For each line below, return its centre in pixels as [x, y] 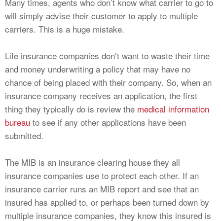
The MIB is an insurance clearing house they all [92, 162]
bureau [18, 122]
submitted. [24, 136]
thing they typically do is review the [71, 109]
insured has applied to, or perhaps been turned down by [107, 202]
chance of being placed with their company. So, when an [108, 82]
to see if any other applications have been [108, 122]
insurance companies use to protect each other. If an [102, 176]
